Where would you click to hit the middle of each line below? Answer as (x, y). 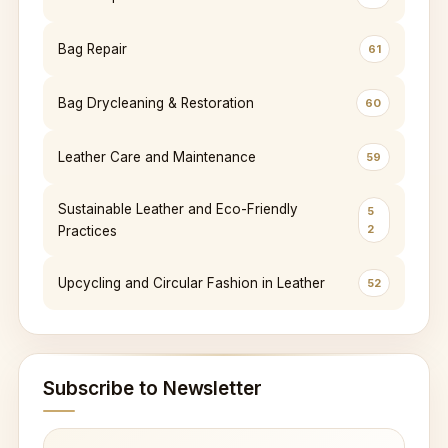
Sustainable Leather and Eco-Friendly (178, 208)
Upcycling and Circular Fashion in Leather (191, 282)
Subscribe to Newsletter (152, 388)
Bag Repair (92, 48)
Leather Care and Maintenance (157, 156)
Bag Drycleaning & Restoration (156, 102)
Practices (87, 230)
